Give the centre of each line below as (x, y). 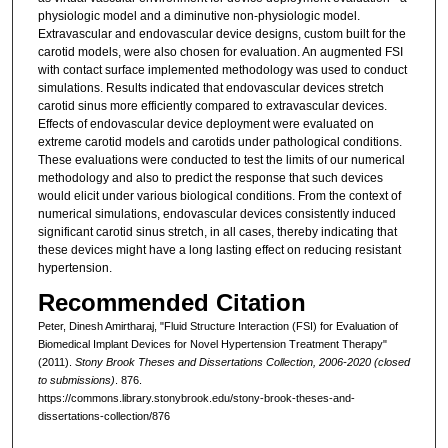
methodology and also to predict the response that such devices (210, 178)
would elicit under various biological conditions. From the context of (219, 196)
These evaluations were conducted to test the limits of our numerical (221, 160)
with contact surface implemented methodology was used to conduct (222, 70)
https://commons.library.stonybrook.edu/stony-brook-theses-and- (196, 398)
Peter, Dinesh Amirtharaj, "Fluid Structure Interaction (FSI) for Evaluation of (217, 326)
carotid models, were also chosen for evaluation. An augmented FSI (220, 52)
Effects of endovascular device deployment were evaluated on (205, 124)
